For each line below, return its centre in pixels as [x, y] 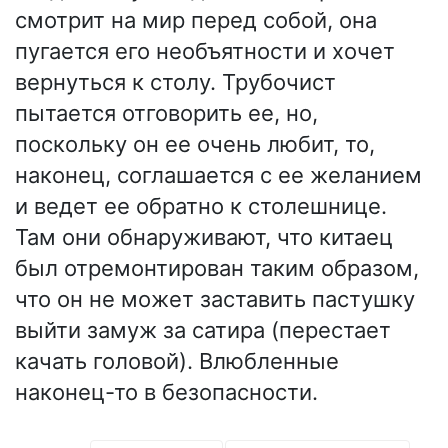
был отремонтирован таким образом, [217, 268]
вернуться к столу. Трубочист [175, 82]
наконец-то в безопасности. [166, 392]
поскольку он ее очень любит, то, [195, 144]
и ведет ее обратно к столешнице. [201, 206]
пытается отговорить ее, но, [166, 113]
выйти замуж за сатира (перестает [203, 330]
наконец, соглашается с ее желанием [218, 175]
